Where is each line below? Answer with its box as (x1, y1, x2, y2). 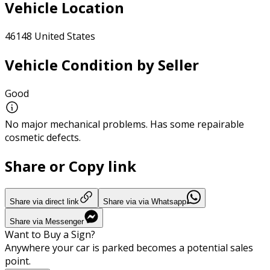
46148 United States (5, 30, 95, 43)
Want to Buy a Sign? (5, 227, 95, 241)
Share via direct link (10, 196, 79, 206)
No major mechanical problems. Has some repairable (5, 117, 244, 131)
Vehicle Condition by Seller (5, 55, 199, 75)
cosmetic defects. (5, 130, 81, 144)
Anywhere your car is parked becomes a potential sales (5, 240, 253, 254)
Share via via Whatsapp (103, 196, 186, 206)
